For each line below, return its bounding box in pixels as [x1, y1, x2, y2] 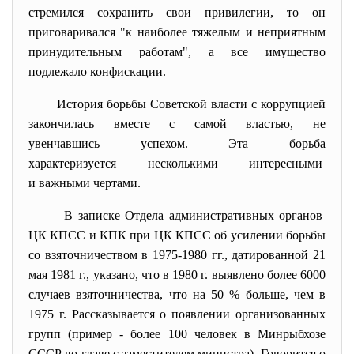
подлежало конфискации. [28, 65, 166, 78]
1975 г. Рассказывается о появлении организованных [28, 307, 326, 321]
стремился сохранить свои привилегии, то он [28, 6, 326, 19]
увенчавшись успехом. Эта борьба [28, 137, 326, 150]
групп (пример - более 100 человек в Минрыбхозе [28, 327, 326, 341]
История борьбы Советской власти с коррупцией [57, 97, 326, 111]
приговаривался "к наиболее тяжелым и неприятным [28, 25, 326, 39]
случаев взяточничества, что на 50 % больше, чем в [28, 288, 326, 301]
